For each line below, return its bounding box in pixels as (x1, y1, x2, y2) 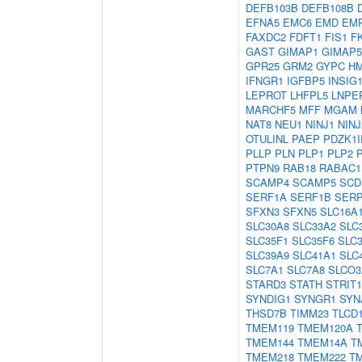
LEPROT (246, 87, 287, 103)
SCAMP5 (293, 175, 336, 190)
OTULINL (246, 131, 288, 146)
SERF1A (246, 189, 287, 204)
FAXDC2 (246, 29, 286, 44)
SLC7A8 (287, 262, 325, 277)
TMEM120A (297, 320, 353, 335)
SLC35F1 (246, 233, 288, 248)
